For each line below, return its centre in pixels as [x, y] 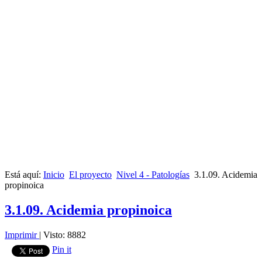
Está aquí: [24, 175]
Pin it [62, 250]
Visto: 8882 [65, 235]
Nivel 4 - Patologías [153, 175]
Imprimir [22, 235]
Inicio [54, 175]
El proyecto [90, 175]
